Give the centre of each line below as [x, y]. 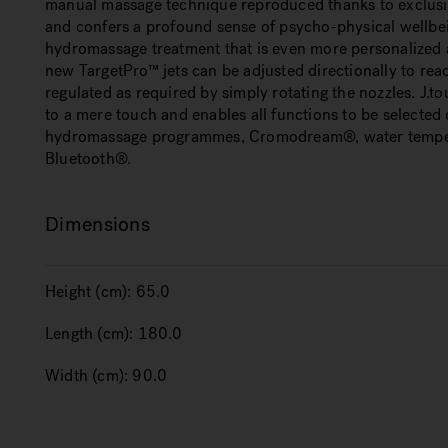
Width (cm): [87, 375]
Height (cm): [88, 291]
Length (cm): [89, 333]
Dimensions [97, 224]
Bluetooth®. [88, 158]
